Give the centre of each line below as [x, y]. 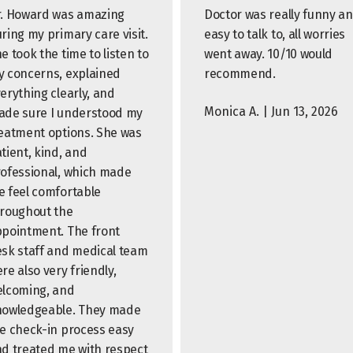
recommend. [240, 74]
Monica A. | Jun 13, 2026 [271, 111]
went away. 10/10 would [268, 54]
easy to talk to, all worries [275, 34]
